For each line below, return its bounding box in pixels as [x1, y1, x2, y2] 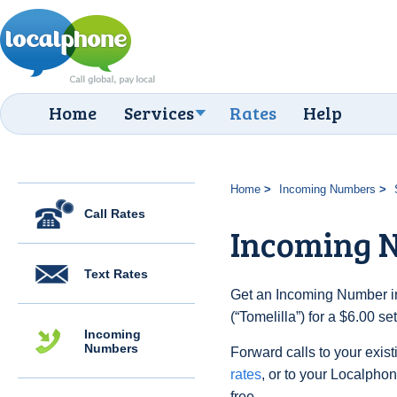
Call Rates [84, 206, 145, 221]
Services [124, 100, 194, 125]
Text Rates [84, 267, 148, 281]
